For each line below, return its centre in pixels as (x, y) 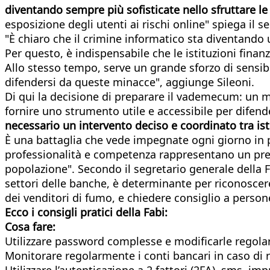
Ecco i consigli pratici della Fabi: (86, 212)
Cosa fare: (30, 226)
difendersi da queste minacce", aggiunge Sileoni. (130, 82)
